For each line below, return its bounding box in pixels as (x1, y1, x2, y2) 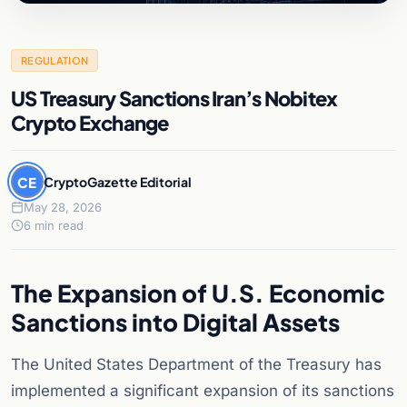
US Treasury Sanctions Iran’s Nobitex (11, 85, 338, 112)
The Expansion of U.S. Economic (11, 278, 385, 309)
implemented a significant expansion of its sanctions (11, 382, 394, 401)
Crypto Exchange (11, 110, 169, 136)
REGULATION (21, 55, 89, 67)
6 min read (24, 218, 84, 233)
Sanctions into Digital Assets (11, 307, 340, 338)
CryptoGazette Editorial (44, 173, 192, 190)
